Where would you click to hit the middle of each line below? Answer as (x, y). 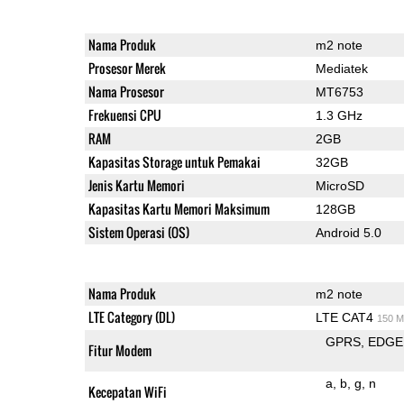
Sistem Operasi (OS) (138, 232)
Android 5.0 (348, 232)
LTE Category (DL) (131, 317)
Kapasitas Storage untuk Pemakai (174, 161)
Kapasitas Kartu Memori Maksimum (179, 208)
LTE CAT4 (346, 317)
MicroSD (340, 185)
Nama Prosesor (126, 91)
